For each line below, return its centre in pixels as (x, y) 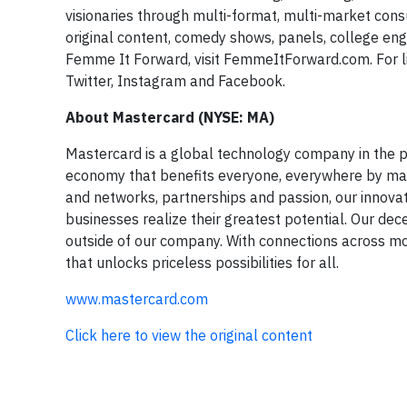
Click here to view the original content (189, 335)
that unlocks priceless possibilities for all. (202, 263)
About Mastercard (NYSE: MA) (170, 117)
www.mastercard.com (137, 299)
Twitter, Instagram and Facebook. (175, 81)
